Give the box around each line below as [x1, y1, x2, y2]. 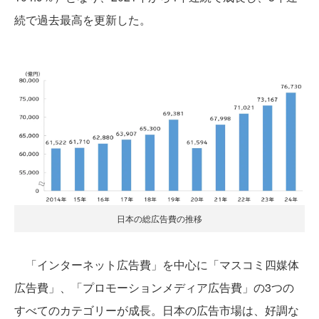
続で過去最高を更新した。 [14, 11, 151, 28]
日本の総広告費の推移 [117, 212, 202, 225]
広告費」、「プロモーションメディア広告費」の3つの [14, 279, 294, 296]
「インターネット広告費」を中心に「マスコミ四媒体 [14, 256, 299, 273]
